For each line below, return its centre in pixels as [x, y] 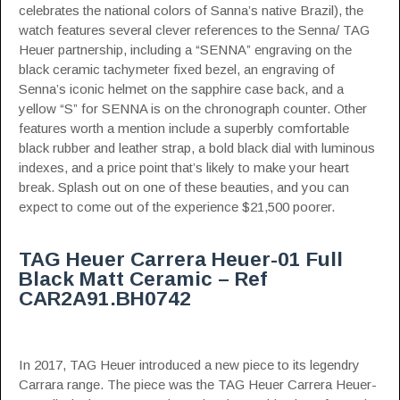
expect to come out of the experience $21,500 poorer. [177, 207]
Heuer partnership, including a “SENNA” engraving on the [185, 50]
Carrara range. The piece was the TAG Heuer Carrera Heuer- [198, 384]
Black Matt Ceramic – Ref [143, 279]
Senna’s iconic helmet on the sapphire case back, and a [181, 89]
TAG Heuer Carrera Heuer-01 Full [181, 259]
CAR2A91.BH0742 [105, 299]
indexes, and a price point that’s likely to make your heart [184, 167]
